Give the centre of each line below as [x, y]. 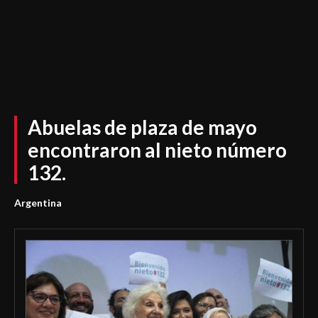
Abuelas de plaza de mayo [142, 127]
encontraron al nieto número [157, 150]
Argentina [38, 203]
